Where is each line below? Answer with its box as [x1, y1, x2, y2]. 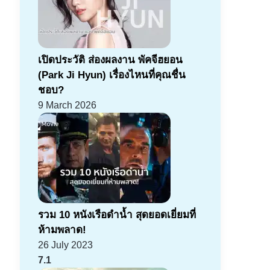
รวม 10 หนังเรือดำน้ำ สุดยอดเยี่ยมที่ [37, 209, 196, 221]
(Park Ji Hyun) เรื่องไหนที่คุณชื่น [37, 69, 186, 81]
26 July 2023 [37, 240, 93, 251]
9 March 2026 [37, 100, 96, 111]
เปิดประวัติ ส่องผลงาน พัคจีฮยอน [37, 54, 183, 66]
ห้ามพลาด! [37, 224, 86, 236]
